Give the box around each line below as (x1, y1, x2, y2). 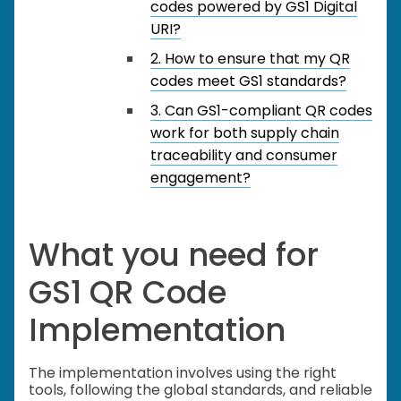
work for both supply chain (150, 123, 339, 143)
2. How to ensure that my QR (150, 48, 350, 69)
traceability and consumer (150, 145, 337, 166)
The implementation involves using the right (29, 363, 337, 384)
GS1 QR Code (29, 269, 226, 314)
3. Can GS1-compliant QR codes (150, 100, 372, 121)
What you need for (29, 232, 319, 277)
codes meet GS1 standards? (150, 71, 346, 91)
